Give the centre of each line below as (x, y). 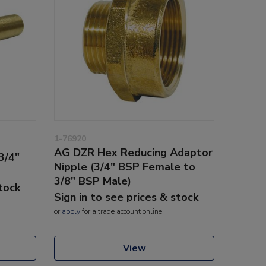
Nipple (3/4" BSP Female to (125, 167)
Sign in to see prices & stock (126, 197)
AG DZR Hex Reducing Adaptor (133, 152)
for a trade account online (121, 211)
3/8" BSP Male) (93, 181)
